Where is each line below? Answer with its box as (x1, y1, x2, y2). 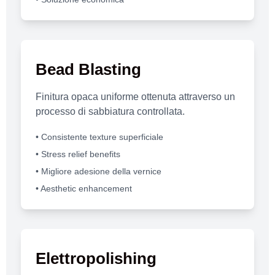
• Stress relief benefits (36, 149, 120, 159)
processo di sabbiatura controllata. (36, 106, 185, 117)
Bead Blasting (36, 60, 141, 78)
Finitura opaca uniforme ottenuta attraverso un (36, 91, 235, 102)
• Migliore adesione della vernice (36, 166, 161, 176)
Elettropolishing (36, 250, 157, 267)
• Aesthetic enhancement (36, 184, 132, 193)
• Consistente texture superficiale (36, 132, 163, 142)
